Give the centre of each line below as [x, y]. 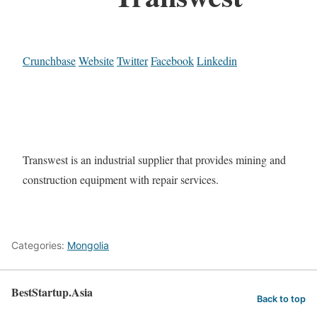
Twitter [132, 61]
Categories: [39, 245]
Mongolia [88, 245]
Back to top [281, 299]
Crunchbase [49, 61]
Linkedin [217, 61]
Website [96, 61]
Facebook [172, 61]
